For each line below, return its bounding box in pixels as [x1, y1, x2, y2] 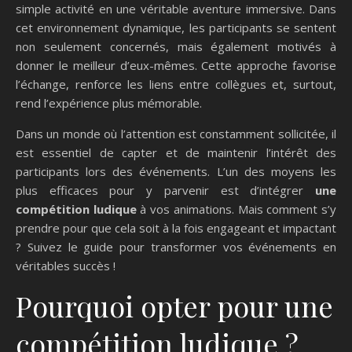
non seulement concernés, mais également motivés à [16, 38, 336, 55]
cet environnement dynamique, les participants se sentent [16, 20, 336, 36]
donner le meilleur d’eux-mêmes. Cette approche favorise [16, 57, 336, 74]
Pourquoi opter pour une [16, 287, 333, 325]
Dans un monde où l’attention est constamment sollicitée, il [16, 126, 336, 142]
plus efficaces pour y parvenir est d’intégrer [16, 182, 315, 199]
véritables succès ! [16, 258, 115, 274]
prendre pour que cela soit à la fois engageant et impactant [16, 220, 336, 236]
